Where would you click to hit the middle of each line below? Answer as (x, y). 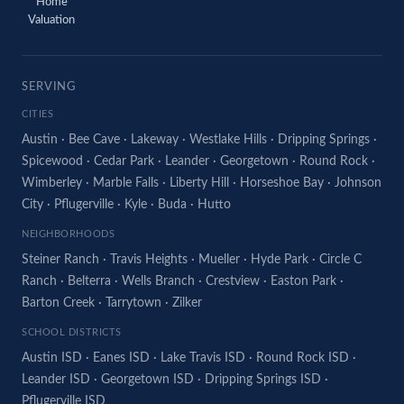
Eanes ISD (121, 358)
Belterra (89, 281)
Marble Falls (126, 183)
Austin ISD (52, 358)
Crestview (233, 281)
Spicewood (52, 161)
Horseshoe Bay (282, 183)
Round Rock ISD (303, 358)
